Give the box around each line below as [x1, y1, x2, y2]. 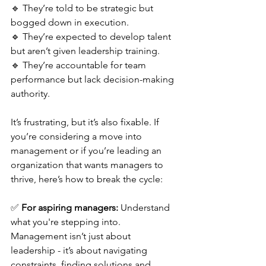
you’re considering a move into [11, 131, 144, 142]
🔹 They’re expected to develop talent [11, 31, 173, 42]
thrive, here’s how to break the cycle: [11, 173, 163, 185]
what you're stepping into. [11, 216, 123, 227]
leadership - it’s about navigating [11, 245, 150, 256]
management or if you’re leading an [11, 145, 164, 156]
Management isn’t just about [11, 230, 133, 242]
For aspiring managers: [21, 202, 118, 213]
